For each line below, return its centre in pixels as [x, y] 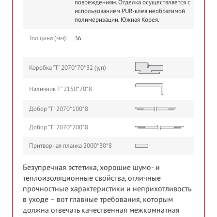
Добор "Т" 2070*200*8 [59, 127]
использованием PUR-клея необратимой [130, 11]
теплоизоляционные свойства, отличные [92, 178]
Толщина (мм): [48, 38]
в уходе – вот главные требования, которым [98, 199]
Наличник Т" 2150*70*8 [61, 89]
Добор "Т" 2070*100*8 [59, 109]
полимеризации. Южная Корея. [117, 20]
